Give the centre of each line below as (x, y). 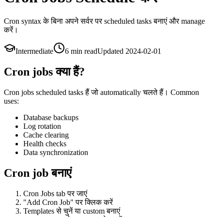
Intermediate (34, 51)
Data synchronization (56, 152)
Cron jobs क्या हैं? (44, 71)
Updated (111, 51)
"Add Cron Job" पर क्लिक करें (68, 202)
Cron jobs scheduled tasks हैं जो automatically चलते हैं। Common (101, 92)
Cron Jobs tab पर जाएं (55, 193)
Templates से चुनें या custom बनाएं (72, 211)
